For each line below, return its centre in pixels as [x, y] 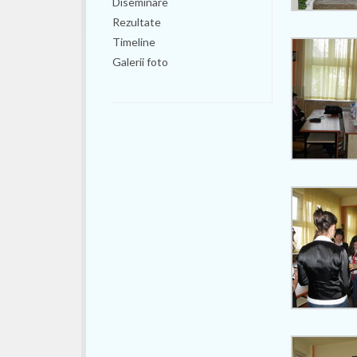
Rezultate [137, 22]
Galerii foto [141, 62]
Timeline [134, 42]
